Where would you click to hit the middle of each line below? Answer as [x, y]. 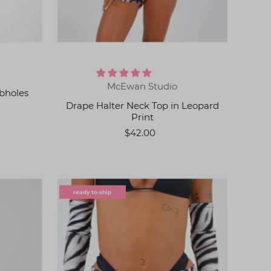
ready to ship [93, 192]
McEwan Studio [142, 86]
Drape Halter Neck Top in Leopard [142, 106]
